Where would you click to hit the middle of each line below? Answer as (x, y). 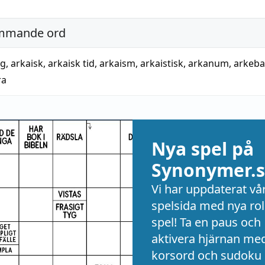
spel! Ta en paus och (206, 222)
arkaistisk (162, 63)
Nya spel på (203, 149)
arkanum (209, 63)
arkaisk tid (71, 63)
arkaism (117, 63)
